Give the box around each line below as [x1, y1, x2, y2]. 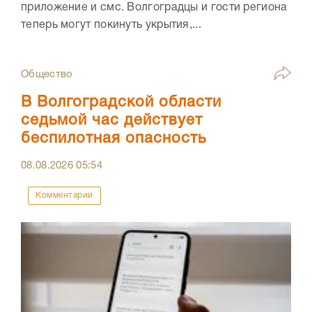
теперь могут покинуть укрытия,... [21, 19, 201, 30]
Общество [21, 69, 73, 79]
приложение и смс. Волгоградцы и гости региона [21, 2, 288, 13]
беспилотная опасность [21, 131, 206, 146]
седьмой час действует [21, 113, 203, 127]
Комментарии [36, 191, 93, 199]
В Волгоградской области [21, 95, 221, 109]
